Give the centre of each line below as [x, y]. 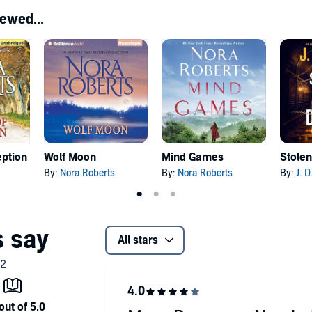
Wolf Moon [70, 157]
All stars [138, 240]
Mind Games [193, 157]
